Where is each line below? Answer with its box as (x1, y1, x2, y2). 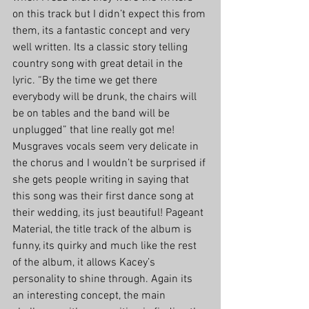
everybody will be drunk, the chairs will (12, 90, 199, 105)
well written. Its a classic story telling (12, 41, 190, 55)
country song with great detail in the (12, 57, 186, 72)
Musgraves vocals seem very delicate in (12, 140, 201, 154)
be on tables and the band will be (12, 107, 172, 121)
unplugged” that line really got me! (12, 123, 177, 138)
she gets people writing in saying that (12, 173, 192, 188)
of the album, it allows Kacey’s (12, 256, 158, 270)
